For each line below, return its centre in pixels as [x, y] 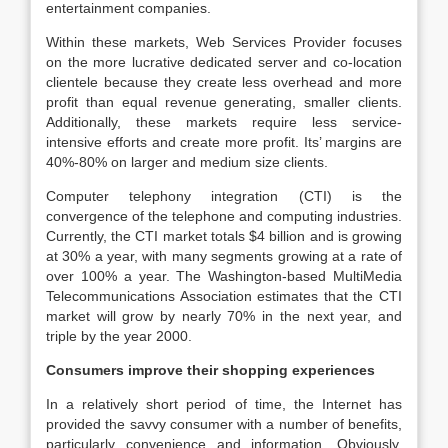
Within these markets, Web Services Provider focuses [224, 42]
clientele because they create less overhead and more [224, 82]
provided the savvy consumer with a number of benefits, [224, 424]
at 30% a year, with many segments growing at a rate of [224, 256]
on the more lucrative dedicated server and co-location [224, 62]
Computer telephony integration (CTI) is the [224, 196]
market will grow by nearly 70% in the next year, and [224, 316]
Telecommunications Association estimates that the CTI [224, 296]
